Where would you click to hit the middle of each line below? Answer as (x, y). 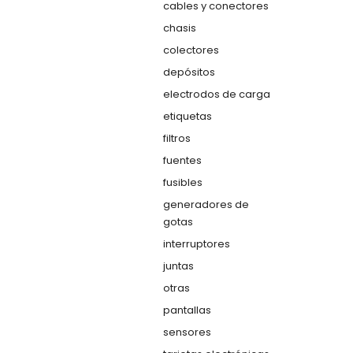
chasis (180, 28)
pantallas (187, 310)
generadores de (206, 204)
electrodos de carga (217, 94)
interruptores (197, 244)
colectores (191, 50)
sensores (187, 332)
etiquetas (188, 116)
